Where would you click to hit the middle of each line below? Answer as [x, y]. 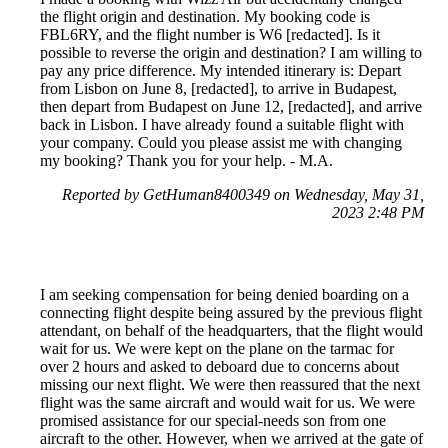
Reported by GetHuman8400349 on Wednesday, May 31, [243, 195]
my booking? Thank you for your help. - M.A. [186, 161]
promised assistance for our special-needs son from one [213, 421]
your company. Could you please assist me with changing [221, 143]
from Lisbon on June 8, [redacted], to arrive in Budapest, [218, 89]
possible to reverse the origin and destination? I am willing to [231, 53]
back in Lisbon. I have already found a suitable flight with [222, 125]
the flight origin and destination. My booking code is [205, 17]
